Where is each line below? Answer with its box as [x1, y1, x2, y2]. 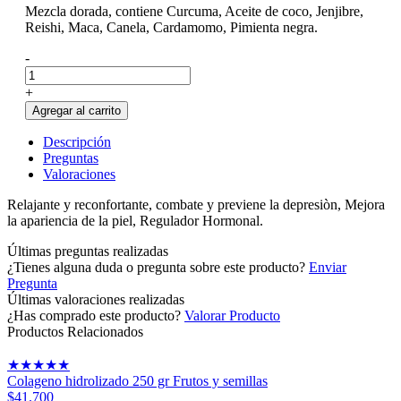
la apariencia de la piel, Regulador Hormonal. [7, 213, 263, 228]
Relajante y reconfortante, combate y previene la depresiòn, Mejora [7, 197, 385, 212]
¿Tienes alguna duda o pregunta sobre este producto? [7, 260, 305, 275]
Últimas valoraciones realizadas [7, 292, 184, 307]
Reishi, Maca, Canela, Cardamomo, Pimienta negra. [25, 20, 318, 35]
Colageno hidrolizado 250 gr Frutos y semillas [7, 373, 268, 388]
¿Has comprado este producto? [7, 308, 181, 323]
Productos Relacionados [7, 324, 143, 339]
